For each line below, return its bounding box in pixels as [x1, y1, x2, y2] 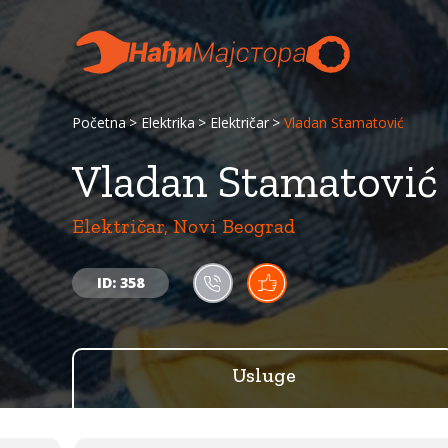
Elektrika [141, 113, 195, 132]
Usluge [232, 363, 296, 387]
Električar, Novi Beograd [72, 214, 295, 238]
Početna [72, 113, 126, 132]
